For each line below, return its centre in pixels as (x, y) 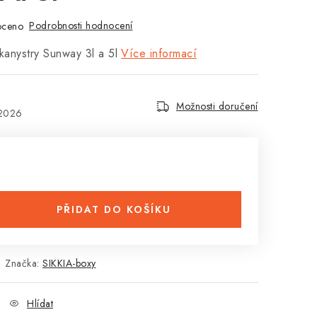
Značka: (24, 263)
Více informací (159, 53)
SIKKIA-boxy (69, 263)
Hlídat (40, 304)
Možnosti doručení (217, 106)
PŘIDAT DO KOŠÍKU (114, 209)
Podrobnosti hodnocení (81, 25)
